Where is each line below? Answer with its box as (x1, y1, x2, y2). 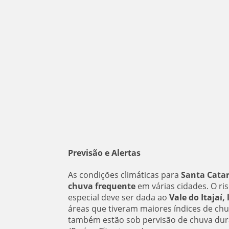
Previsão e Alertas (67, 147, 141, 158)
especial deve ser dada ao (67, 192, 169, 203)
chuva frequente (67, 180, 135, 192)
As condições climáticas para (67, 169, 179, 180)
